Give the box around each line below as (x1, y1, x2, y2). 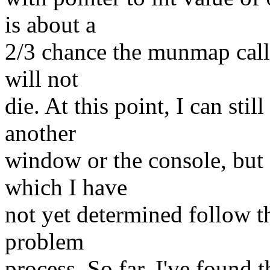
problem (5, 228, 84, 255)
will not (5, 66, 78, 92)
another (5, 120, 76, 146)
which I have (5, 174, 127, 201)
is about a (5, 11, 96, 38)
